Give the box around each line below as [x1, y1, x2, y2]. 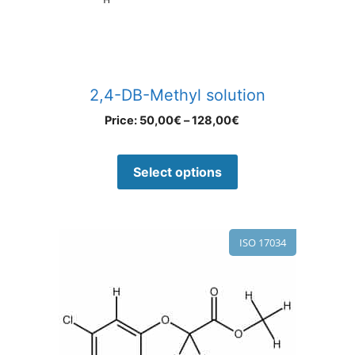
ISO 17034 [239, 235, 286, 250]
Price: [105, 113, 139, 128]
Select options [133, 164, 222, 181]
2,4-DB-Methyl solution [90, 86, 265, 105]
